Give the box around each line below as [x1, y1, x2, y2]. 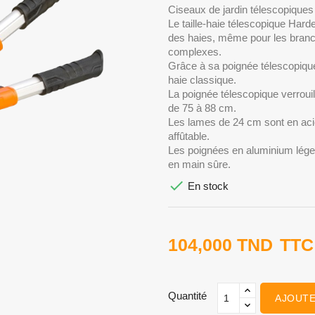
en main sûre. [168, 158, 231, 171]
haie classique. [168, 74, 236, 86]
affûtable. [168, 130, 210, 143]
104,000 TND [168, 235, 273, 255]
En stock [185, 180, 229, 193]
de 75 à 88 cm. [168, 102, 236, 115]
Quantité [168, 290, 207, 302]
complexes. [168, 46, 221, 58]
